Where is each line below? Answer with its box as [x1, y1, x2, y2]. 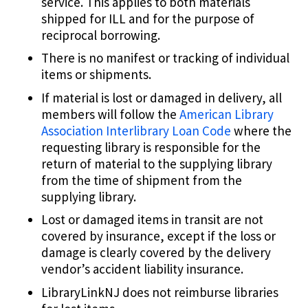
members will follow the [41, 105, 179, 122]
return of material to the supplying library [41, 155, 272, 172]
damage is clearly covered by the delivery [41, 244, 271, 261]
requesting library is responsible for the [41, 138, 261, 155]
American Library [179, 105, 274, 122]
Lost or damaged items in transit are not [41, 211, 263, 228]
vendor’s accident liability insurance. [41, 261, 243, 278]
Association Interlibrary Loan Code [41, 122, 231, 139]
